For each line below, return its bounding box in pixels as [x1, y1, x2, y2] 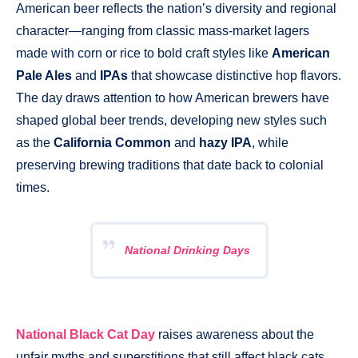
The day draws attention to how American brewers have [16, 90, 329, 105]
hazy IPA [199, 135, 252, 149]
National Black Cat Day [16, 327, 155, 341]
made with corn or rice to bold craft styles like [16, 46, 272, 60]
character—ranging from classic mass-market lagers [16, 23, 309, 38]
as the [16, 135, 54, 149]
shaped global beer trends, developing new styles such [16, 113, 327, 127]
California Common [54, 135, 171, 149]
